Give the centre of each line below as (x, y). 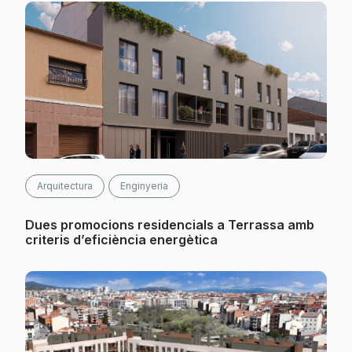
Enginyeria (144, 186)
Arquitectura (65, 186)
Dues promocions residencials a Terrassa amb (170, 225)
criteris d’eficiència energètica (121, 240)
